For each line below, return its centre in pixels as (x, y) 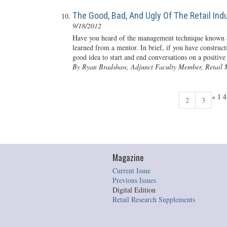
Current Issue (132, 171)
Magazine (128, 157)
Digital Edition (134, 190)
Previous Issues (135, 180)
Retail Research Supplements (154, 199)
